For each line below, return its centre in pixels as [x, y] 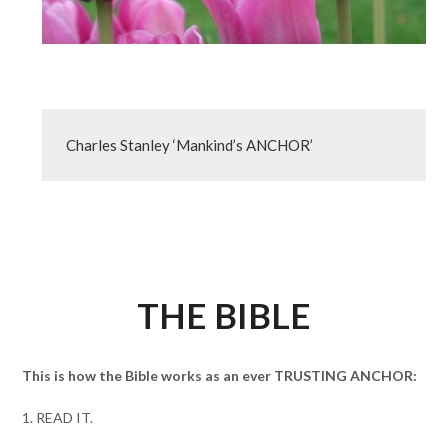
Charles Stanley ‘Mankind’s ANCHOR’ [190, 145]
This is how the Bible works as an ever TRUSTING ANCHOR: [220, 375]
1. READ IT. [58, 417]
